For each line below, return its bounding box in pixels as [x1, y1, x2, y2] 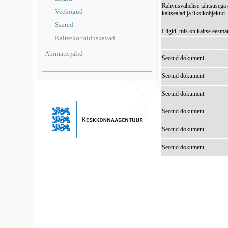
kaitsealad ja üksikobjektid [162, 10, 225, 17]
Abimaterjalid [45, 50, 83, 58]
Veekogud [55, 8, 83, 15]
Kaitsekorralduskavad [55, 34, 116, 42]
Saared [55, 21, 74, 28]
